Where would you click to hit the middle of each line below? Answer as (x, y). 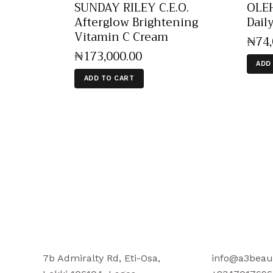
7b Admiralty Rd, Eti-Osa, (101, 258)
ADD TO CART (109, 79)
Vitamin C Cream (121, 37)
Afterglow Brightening (136, 23)
